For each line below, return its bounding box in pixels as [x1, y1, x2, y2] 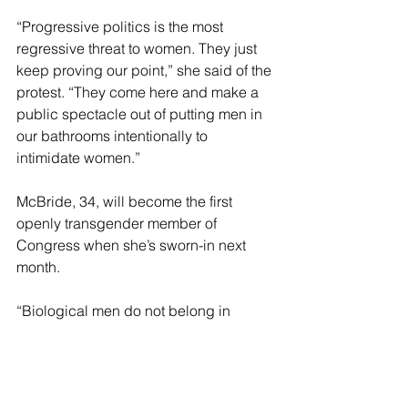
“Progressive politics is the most [16, 17, 227, 36]
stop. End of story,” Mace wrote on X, [16, 345, 255, 364]
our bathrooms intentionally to [16, 127, 211, 146]
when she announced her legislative [16, 367, 256, 386]
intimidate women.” [16, 148, 144, 168]
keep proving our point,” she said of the [16, 61, 275, 80]
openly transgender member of [16, 214, 220, 233]
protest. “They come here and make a [16, 83, 262, 102]
